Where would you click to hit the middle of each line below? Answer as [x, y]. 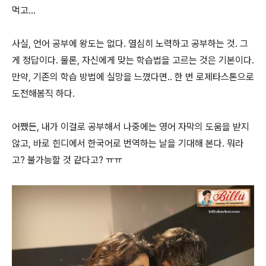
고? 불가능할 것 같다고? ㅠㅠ [67, 160]
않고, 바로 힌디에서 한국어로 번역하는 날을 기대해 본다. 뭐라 [128, 143]
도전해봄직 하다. [43, 93]
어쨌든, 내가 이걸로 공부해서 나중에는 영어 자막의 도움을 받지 [131, 126]
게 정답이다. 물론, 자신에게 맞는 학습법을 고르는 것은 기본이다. [133, 60]
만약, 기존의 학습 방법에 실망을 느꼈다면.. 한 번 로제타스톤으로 [133, 77]
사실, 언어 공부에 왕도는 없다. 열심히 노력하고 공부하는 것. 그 [130, 43]
